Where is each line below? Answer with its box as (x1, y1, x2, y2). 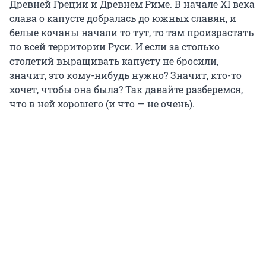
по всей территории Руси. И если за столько (9, 40, 220, 53)
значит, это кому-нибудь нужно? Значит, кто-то (9, 69, 242, 82)
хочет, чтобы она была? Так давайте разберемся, (9, 83, 243, 96)
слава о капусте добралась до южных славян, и (9, 12, 236, 25)
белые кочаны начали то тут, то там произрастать (9, 26, 254, 39)
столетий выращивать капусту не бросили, (9, 55, 218, 68)
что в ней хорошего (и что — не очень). (9, 97, 195, 110)
